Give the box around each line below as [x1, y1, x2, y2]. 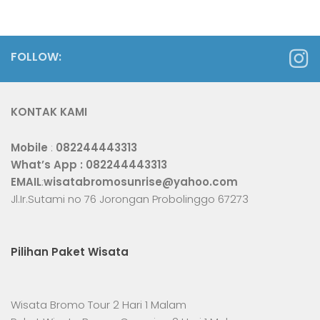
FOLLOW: [11, 48, 61, 65]
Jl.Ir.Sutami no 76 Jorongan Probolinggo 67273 [11, 191, 249, 206]
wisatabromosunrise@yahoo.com [44, 174, 238, 189]
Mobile [11, 139, 48, 155]
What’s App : [11, 156, 86, 172]
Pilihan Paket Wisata [11, 244, 129, 259]
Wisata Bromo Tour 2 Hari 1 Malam [11, 296, 186, 312]
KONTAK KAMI [11, 104, 87, 119]
